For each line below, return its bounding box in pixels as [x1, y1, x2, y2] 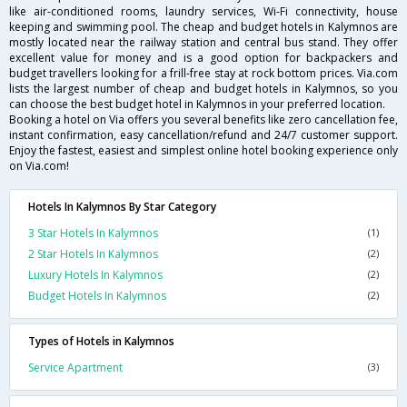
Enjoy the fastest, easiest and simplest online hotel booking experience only [9, 143, 398, 159]
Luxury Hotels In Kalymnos [28, 267, 163, 283]
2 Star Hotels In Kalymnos [28, 246, 158, 263]
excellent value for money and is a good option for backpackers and [9, 50, 398, 66]
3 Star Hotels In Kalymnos [28, 225, 158, 242]
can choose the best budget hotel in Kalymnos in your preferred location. [9, 96, 385, 113]
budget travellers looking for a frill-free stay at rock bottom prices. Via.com [9, 65, 398, 82]
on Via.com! [9, 158, 69, 174]
